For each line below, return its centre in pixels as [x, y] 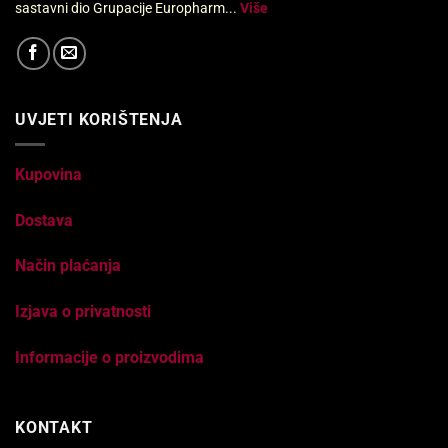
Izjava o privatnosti [83, 312]
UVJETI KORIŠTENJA [99, 120]
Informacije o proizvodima [109, 358]
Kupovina [48, 174]
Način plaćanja [68, 266]
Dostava [44, 220]
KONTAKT [54, 427]
